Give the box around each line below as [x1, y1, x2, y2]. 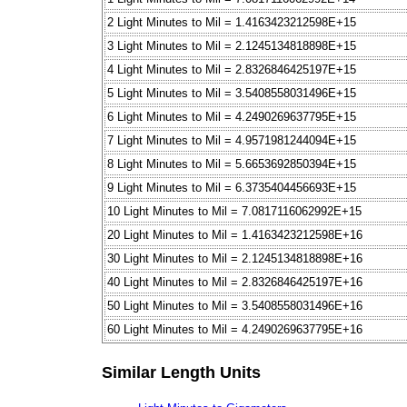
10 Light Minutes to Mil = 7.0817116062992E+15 [107, 204, 362, 219]
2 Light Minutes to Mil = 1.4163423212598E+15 [107, 15, 356, 30]
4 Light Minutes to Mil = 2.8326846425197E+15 [107, 63, 356, 77]
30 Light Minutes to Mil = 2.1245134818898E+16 [107, 252, 362, 266]
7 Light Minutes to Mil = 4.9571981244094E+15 [107, 134, 356, 148]
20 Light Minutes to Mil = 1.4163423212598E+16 [107, 228, 362, 243]
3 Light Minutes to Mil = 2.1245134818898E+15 [107, 39, 356, 54]
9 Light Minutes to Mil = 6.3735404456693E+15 [107, 181, 356, 195]
